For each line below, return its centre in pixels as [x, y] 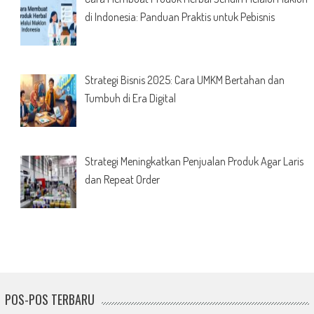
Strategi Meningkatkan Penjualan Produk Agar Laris [194, 161]
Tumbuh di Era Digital [130, 98]
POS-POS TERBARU [49, 299]
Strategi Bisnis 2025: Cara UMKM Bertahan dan [184, 80]
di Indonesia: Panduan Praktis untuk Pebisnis [179, 17]
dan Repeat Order [122, 179]
